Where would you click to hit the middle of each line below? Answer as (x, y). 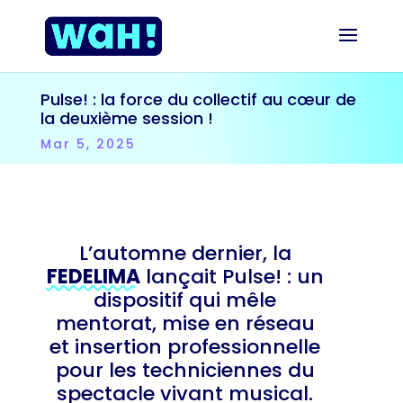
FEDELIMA (93, 277)
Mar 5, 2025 (88, 144)
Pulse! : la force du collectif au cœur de (198, 99)
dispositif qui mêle (185, 300)
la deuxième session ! (126, 118)
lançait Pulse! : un (232, 277)
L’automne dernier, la (185, 253)
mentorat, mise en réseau (185, 323)
